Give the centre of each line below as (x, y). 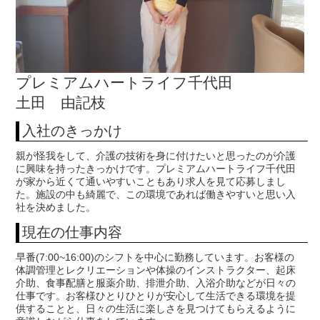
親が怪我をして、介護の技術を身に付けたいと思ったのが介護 (156, 156)
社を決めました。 (56, 207)
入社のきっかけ (72, 131)
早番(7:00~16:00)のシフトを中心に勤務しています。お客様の (155, 257)
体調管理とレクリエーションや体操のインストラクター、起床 (156, 270)
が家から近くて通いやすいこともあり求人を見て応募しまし (151, 182)
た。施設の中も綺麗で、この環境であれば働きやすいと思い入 (156, 195)
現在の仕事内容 (72, 232)
